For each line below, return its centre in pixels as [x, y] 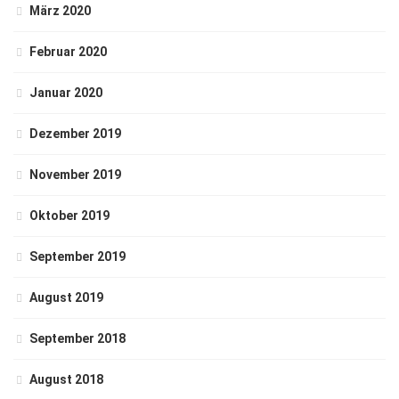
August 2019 [66, 297]
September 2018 [77, 338]
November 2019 [75, 175]
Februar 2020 [68, 52]
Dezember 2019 [75, 134]
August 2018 [66, 379]
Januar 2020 [66, 93]
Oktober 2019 [69, 216]
